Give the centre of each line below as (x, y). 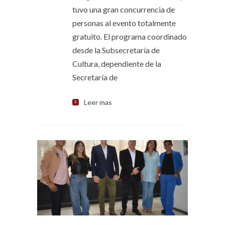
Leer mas (98, 102)
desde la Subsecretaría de (116, 50)
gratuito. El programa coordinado (130, 36)
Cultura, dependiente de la (117, 64)
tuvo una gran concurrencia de (124, 9)
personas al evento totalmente (124, 23)
